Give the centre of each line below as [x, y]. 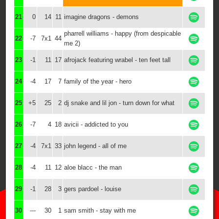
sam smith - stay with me [100, 210]
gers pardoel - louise [93, 189]
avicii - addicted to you [96, 124]
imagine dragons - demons [101, 17]
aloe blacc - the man [93, 167]
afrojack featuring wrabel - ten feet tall [117, 60]
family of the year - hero [98, 81]
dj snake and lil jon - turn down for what [119, 103]
